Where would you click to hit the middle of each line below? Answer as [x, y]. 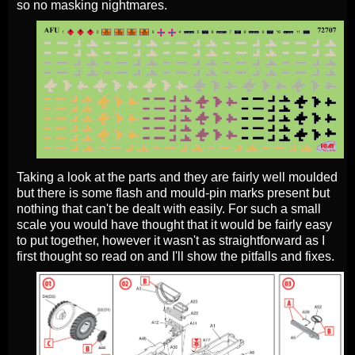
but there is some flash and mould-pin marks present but [173, 193]
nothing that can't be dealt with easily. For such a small [169, 208]
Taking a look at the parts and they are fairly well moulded [177, 177]
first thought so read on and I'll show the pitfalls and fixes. [176, 256]
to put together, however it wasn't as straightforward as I [171, 240]
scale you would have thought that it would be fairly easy [174, 224]
